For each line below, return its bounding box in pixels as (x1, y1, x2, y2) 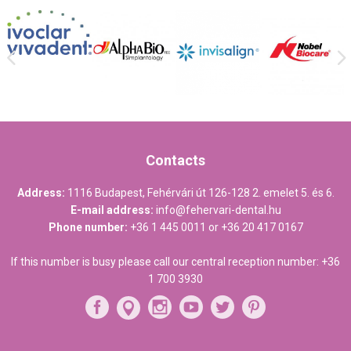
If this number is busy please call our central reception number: (11, 255, 321, 269)
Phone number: (48, 221, 128, 234)
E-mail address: (70, 204, 154, 217)
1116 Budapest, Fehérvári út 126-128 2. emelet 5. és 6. (67, 186, 335, 200)
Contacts (146, 152, 205, 169)
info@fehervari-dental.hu (155, 204, 281, 217)
